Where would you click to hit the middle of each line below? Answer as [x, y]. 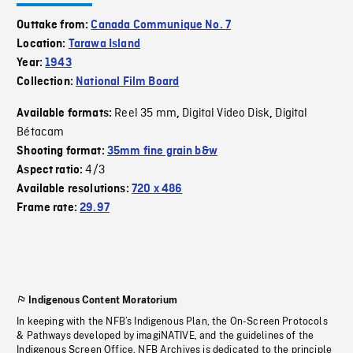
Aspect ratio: [51, 171]
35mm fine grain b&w [162, 152]
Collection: [46, 82]
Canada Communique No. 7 [161, 26]
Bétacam [41, 133]
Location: [43, 45]
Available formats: [66, 114]
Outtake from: [54, 26]
